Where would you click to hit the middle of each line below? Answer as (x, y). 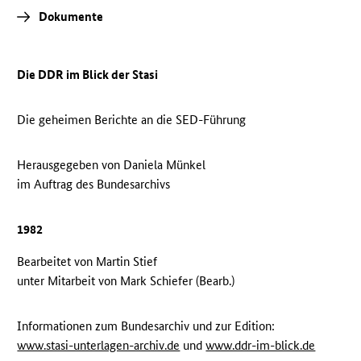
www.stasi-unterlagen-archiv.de (99, 346)
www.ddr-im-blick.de (261, 346)
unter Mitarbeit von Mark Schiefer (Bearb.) (126, 281)
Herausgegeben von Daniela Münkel (112, 165)
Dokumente (70, 17)
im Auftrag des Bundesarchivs (94, 185)
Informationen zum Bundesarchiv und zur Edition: (146, 326)
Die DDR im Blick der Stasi (88, 75)
